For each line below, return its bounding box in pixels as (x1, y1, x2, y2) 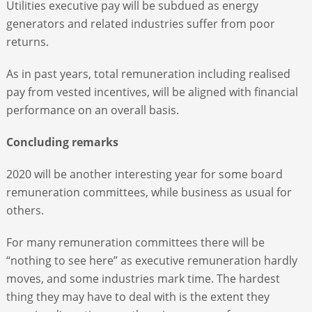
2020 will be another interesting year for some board (6, 166, 283, 182)
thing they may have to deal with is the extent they (6, 288, 270, 304)
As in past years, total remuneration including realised (6, 65, 290, 81)
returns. (6, 33, 49, 49)
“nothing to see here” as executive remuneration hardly (6, 252, 297, 268)
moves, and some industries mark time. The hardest (6, 270, 280, 286)
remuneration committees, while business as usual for (6, 184, 292, 200)
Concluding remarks (6, 134, 118, 150)
